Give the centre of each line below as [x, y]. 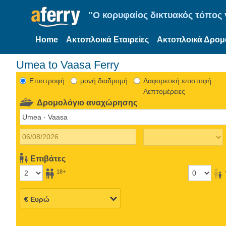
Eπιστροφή [47, 80]
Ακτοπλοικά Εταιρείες [107, 40]
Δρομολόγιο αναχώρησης [87, 102]
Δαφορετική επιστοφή [177, 80]
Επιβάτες [48, 158]
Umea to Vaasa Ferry [68, 65]
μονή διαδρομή [104, 80]
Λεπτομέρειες [164, 91]
